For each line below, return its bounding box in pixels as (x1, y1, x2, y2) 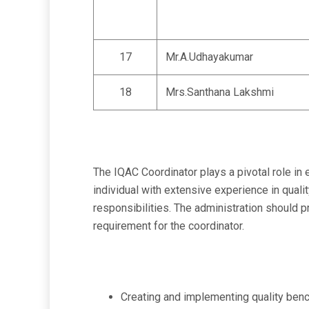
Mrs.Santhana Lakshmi (166, 86, 274, 99)
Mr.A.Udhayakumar (166, 50, 253, 63)
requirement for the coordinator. (93, 219, 244, 232)
